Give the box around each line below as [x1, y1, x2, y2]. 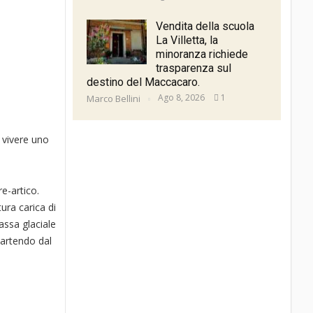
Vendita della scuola [155, 20, 254, 34]
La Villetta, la [155, 34, 218, 48]
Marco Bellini [86, 92, 143, 105]
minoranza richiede [155, 48, 248, 61]
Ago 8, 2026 [157, 92, 205, 104]
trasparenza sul [155, 61, 231, 75]
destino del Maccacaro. [86, 75, 200, 89]
